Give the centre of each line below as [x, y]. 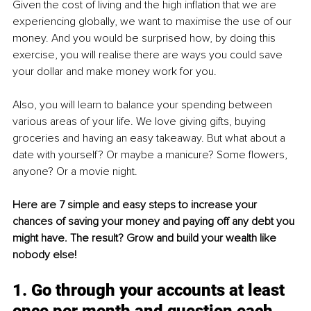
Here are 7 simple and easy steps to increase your [136, 205]
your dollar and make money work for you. [115, 72]
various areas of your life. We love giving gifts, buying [141, 122]
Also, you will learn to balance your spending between [144, 105]
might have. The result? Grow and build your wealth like [146, 238]
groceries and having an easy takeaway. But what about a [150, 138]
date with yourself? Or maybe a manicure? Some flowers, [151, 155]
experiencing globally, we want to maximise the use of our [153, 22]
